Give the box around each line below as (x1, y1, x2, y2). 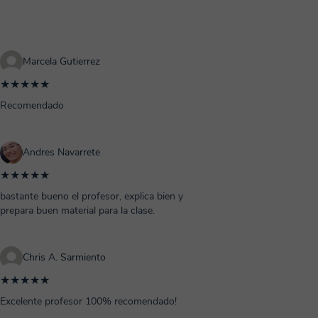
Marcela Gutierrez (23, 55, 100, 68)
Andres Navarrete (23, 146, 100, 159)
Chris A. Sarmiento (23, 251, 106, 264)
